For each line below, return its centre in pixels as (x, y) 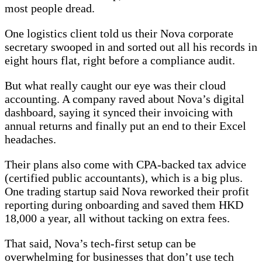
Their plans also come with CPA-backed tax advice (125, 164)
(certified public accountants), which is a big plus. (124, 177)
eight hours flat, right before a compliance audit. (120, 60)
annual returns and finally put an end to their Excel (125, 125)
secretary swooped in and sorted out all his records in (131, 46)
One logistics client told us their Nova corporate (119, 33)
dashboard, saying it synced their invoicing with (119, 112)
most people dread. (50, 8)
